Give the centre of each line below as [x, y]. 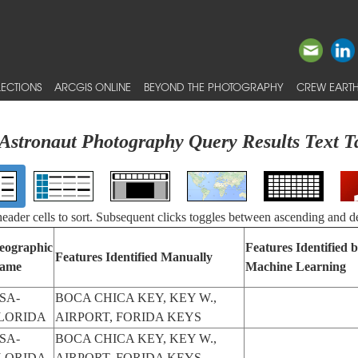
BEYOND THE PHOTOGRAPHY [214, 87]
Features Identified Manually [133, 257]
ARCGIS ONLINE [93, 87]
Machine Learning [295, 267]
